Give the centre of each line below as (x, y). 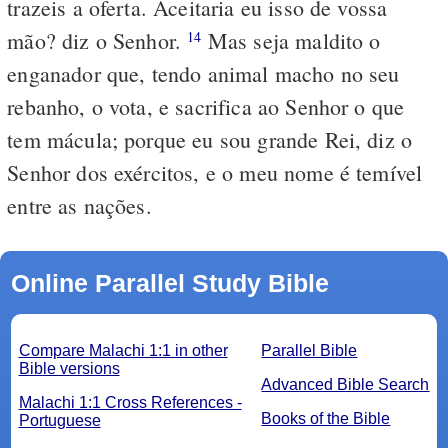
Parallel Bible (309, 350)
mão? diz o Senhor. (97, 40)
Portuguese (59, 420)
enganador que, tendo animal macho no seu (203, 73)
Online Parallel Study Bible (169, 282)
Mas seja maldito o (291, 40)
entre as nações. (79, 205)
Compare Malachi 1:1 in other (123, 350)
